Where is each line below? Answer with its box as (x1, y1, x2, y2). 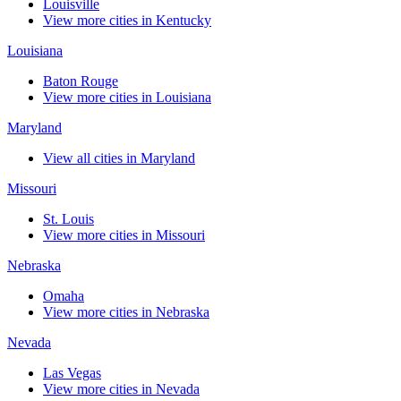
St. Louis (43, 211, 94, 227)
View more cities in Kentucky (43, 13, 211, 29)
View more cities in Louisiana (43, 90, 211, 106)
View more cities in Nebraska (43, 304, 209, 320)
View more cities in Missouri (43, 227, 205, 243)
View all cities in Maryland (43, 150, 195, 166)
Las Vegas (43, 365, 101, 381)
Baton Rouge (43, 73, 118, 90)
